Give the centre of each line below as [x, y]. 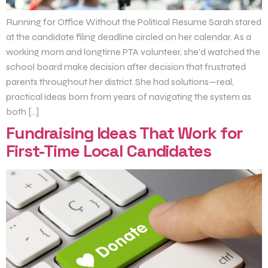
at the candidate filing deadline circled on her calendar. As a [129, 37]
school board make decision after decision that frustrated [126, 67]
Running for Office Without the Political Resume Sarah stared [134, 22]
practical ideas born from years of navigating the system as [129, 97]
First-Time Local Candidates [109, 151]
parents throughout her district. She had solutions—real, [120, 82]
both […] [22, 112]
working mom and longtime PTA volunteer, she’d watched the [133, 52]
